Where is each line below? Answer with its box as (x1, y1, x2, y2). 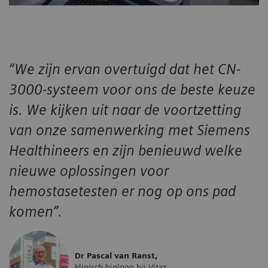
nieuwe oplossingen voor (9, 162, 169, 180)
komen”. (9, 203, 62, 221)
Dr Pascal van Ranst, (75, 250, 157, 260)
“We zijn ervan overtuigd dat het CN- (9, 60, 240, 78)
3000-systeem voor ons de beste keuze (9, 81, 255, 99)
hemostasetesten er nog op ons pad (9, 182, 236, 200)
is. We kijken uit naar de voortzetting (9, 101, 242, 119)
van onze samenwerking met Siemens (9, 121, 250, 139)
